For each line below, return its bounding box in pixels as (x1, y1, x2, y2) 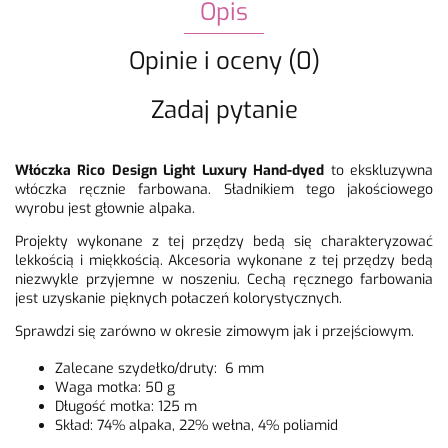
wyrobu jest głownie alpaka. (15, 199, 199, 219)
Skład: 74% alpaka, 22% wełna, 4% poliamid (55, 416, 338, 436)
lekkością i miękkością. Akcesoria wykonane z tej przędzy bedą (15, 251, 433, 271)
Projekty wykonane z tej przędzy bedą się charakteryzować (15, 232, 433, 252)
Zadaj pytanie (150, 94, 298, 127)
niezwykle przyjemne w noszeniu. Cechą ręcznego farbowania (15, 270, 433, 290)
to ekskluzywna (324, 161, 434, 181)
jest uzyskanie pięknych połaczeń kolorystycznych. (15, 289, 342, 309)
